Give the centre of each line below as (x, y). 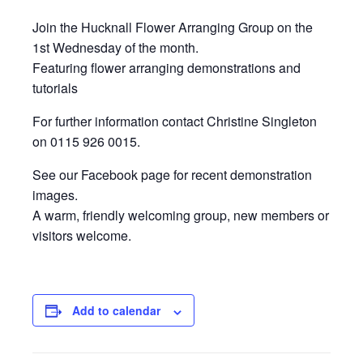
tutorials (55, 88)
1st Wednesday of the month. (115, 48)
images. (55, 195)
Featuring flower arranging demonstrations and (167, 68)
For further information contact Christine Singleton (175, 122)
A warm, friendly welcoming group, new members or (181, 216)
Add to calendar (116, 311)
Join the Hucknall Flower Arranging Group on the (173, 28)
